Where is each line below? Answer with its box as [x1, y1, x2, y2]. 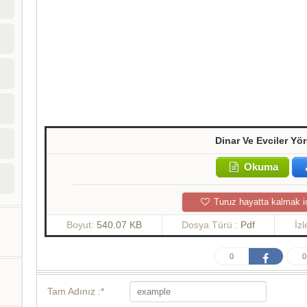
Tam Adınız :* [47, 286, 105, 297]
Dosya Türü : [181, 219, 241, 231]
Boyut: [66, 219, 97, 231]
